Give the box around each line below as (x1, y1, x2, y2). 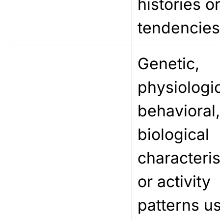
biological (137, 125, 209, 144)
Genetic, (137, 54, 199, 73)
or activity (137, 172, 211, 191)
